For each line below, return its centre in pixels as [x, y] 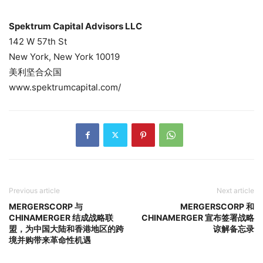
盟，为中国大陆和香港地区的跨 [66, 228]
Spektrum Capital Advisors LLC [75, 26]
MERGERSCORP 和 [217, 206]
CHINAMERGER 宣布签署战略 [198, 217]
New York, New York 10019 [64, 56]
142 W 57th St [38, 41]
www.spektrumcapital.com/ [65, 87]
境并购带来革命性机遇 [50, 240]
